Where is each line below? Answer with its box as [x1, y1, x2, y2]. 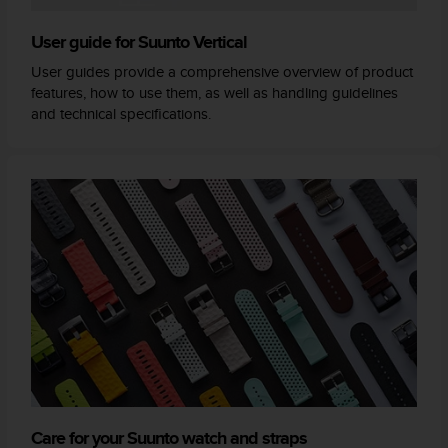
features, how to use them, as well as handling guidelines [31, 81, 399, 103]
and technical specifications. [31, 102, 212, 124]
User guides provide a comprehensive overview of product [31, 60, 414, 82]
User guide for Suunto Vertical [31, 28, 248, 55]
